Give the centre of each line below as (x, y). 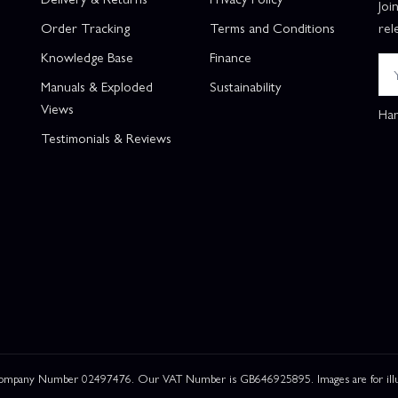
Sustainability (246, 86)
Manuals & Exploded (97, 86)
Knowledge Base (87, 56)
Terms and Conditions (272, 27)
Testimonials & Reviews (106, 137)
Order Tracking (85, 27)
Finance (231, 56)
